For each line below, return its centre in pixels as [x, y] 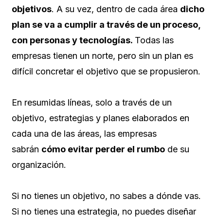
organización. [40, 165]
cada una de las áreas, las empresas [84, 134]
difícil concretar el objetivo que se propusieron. [107, 72]
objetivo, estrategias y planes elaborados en [100, 118]
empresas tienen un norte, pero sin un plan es [102, 56]
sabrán [27, 149]
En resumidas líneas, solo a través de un [92, 103]
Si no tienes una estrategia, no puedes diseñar [104, 212]
